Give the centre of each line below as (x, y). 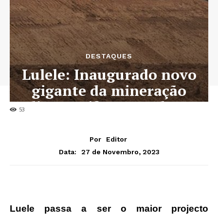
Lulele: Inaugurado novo (109, 75)
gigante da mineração (109, 91)
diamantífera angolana (109, 107)
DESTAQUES (109, 56)
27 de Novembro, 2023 (120, 152)
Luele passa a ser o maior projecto (109, 208)
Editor (117, 139)
